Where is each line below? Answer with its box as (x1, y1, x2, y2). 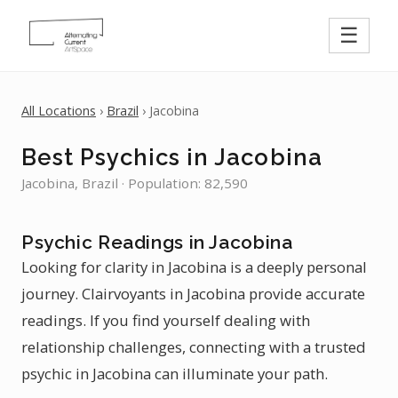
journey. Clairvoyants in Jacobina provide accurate (21, 283, 365, 304)
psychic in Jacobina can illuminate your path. (21, 363, 328, 384)
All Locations (21, 102, 96, 119)
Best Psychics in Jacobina (21, 144, 322, 171)
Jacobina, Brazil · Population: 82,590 (21, 174, 248, 192)
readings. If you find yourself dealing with (21, 310, 310, 330)
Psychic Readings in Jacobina (21, 231, 293, 253)
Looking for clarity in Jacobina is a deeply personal (21, 257, 367, 277)
